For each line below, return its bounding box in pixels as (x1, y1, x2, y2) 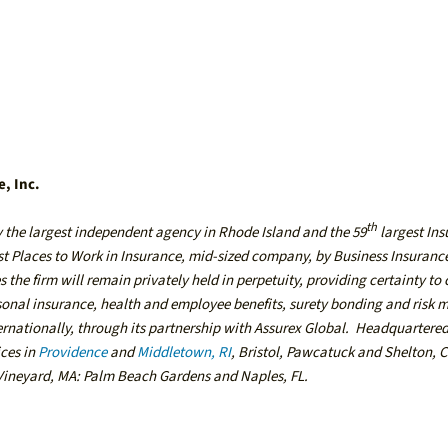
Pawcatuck (286, 342, 355, 364)
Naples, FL (240, 366, 305, 388)
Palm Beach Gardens (83, 366, 211, 388)
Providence (38, 342, 108, 364)
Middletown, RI (137, 342, 232, 364)
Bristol (238, 342, 280, 364)
